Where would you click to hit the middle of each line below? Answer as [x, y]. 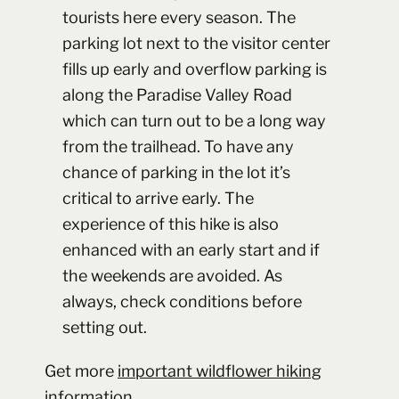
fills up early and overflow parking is [195, 69]
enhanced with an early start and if [191, 249]
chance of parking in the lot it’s [176, 172]
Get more [81, 370]
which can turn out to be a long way [194, 120]
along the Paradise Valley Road [177, 94]
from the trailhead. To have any [178, 146]
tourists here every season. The [179, 17]
